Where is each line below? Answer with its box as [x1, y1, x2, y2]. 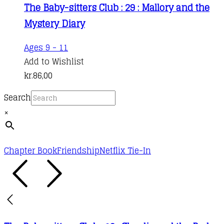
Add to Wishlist [24, 54, 84, 68]
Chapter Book [4, 143, 57, 157]
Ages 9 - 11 [24, 40, 68, 54]
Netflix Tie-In [99, 143, 151, 157]
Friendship [57, 143, 99, 157]
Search [4, 90, 31, 104]
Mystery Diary [24, 15, 85, 31]
